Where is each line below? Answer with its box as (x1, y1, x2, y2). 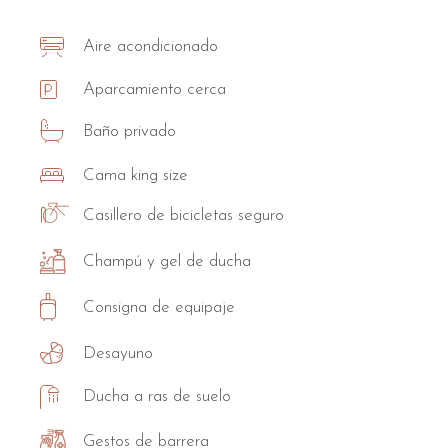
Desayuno (83, 344, 154, 362)
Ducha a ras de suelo (83, 388, 232, 406)
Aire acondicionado (83, 38, 219, 56)
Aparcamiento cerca (83, 80, 227, 98)
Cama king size (83, 167, 189, 185)
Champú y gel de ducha (83, 253, 252, 271)
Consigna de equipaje (83, 298, 236, 316)
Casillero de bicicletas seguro (83, 207, 285, 225)
